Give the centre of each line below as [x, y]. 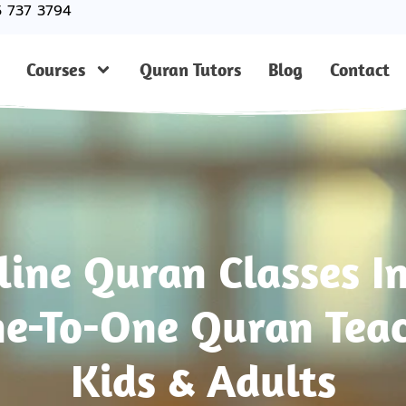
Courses [55, 69]
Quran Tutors [190, 69]
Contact [359, 69]
